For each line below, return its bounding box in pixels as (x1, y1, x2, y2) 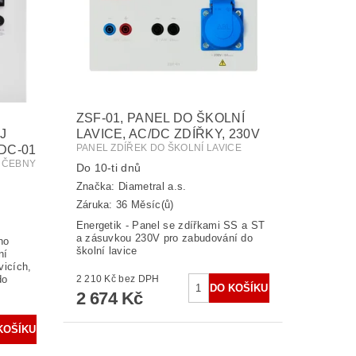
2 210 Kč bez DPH (118, 273, 160, 284)
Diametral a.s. (118, 180, 187, 193)
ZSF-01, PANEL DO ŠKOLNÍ (75, 110, 245, 125)
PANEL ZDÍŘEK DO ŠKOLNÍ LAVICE (75, 141, 242, 153)
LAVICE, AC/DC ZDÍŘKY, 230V (75, 126, 260, 141)
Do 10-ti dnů (75, 161, 141, 174)
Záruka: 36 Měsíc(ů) (75, 198, 174, 211)
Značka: (75, 180, 119, 193)
